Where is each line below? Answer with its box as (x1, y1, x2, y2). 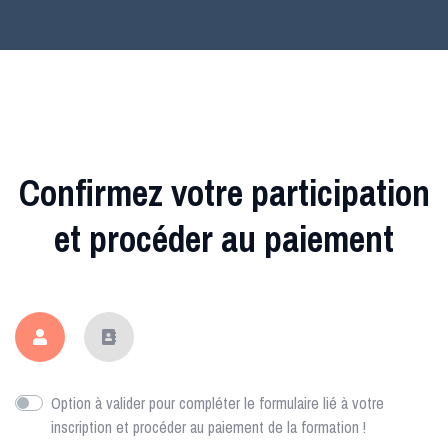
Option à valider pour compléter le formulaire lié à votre (51, 391, 384, 414)
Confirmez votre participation (18, 168, 430, 217)
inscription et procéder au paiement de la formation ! (51, 415, 366, 438)
